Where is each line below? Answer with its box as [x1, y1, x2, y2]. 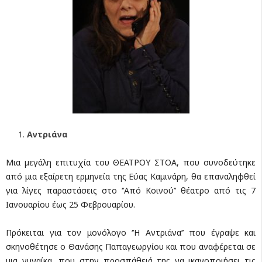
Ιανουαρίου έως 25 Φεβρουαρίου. [6, 199, 135, 211]
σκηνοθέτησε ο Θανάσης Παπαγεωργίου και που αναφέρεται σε [6, 241, 256, 253]
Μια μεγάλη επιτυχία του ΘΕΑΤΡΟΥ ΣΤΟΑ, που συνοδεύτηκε [6, 157, 256, 168]
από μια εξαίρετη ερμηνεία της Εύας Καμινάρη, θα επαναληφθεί [6, 171, 256, 182]
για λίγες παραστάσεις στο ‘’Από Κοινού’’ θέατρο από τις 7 [6, 185, 256, 196]
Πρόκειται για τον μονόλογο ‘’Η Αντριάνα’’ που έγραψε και [6, 227, 256, 239]
